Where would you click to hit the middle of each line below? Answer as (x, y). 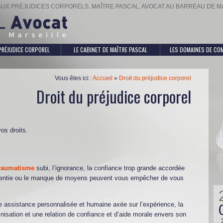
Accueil (103, 78)
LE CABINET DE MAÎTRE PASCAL (110, 50)
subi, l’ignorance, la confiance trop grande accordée (110, 168)
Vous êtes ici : (74, 78)
